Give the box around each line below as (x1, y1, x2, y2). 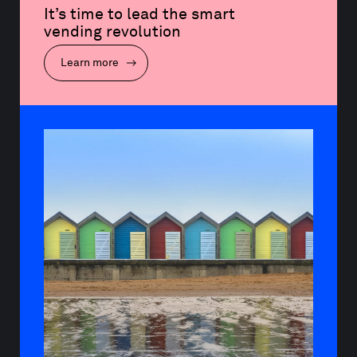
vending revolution (44, 23, 181, 40)
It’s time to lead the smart (44, 6, 239, 22)
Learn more (61, 57, 121, 69)
